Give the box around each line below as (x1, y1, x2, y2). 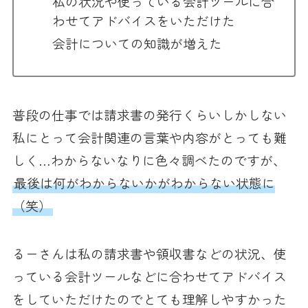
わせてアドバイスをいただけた (52, 11, 236, 30)
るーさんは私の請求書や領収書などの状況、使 (12, 244, 287, 263)
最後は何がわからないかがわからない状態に (13, 173, 275, 192)
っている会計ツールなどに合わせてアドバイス (12, 267, 287, 286)
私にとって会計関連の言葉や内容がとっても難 (12, 127, 287, 146)
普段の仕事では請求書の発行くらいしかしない (12, 104, 287, 124)
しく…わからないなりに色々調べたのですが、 (12, 150, 286, 169)
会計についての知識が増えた (52, 34, 223, 52)
